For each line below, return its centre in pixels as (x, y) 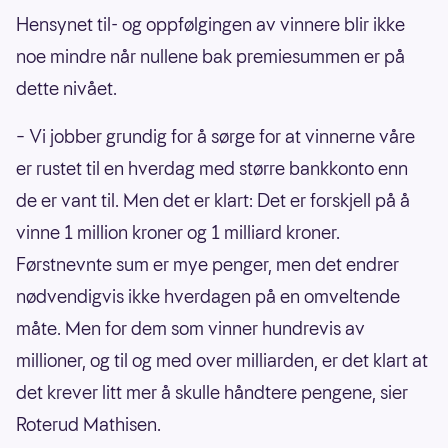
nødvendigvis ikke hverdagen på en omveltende (208, 297)
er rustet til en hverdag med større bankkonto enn (212, 169)
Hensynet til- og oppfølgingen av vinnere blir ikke (210, 25)
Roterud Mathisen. (88, 425)
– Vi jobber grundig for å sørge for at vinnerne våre (215, 137)
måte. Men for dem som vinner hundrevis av (190, 329)
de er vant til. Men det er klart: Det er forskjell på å (213, 201)
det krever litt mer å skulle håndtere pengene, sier (212, 393)
